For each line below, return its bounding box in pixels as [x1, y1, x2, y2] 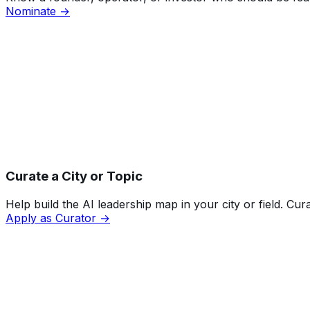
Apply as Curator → [6, 210, 110, 225]
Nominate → [6, 4, 70, 19]
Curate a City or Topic [6, 168, 143, 185]
